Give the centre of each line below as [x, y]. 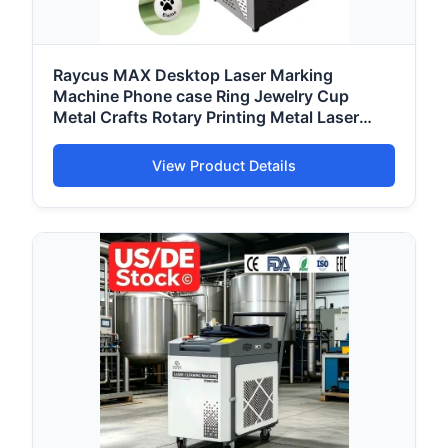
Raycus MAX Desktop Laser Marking [193, 75]
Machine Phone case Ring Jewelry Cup [201, 96]
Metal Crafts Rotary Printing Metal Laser [206, 117]
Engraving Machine [127, 138]
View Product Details [224, 166]
